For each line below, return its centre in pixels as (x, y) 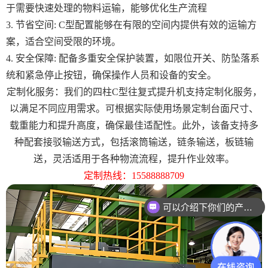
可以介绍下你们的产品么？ (248, 207)
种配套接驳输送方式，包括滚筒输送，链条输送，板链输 (134, 142)
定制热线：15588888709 (134, 175)
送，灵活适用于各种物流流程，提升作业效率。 (134, 159)
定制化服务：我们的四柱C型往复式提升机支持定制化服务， (134, 92)
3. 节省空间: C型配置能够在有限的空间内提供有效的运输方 (131, 25)
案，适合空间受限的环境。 (63, 41)
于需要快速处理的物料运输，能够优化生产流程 (106, 8)
